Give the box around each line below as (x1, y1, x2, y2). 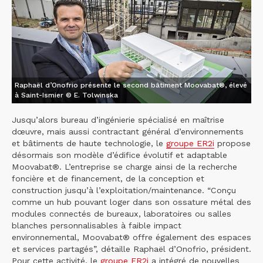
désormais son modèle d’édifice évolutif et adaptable (12, 150, 227, 160)
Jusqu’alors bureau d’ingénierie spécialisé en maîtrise (12, 115, 224, 125)
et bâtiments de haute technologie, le (12, 139, 166, 149)
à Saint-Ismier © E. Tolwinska (15, 91, 118, 100)
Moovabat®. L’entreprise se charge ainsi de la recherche (12, 162, 237, 172)
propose (214, 139, 251, 149)
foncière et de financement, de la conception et (12, 174, 204, 184)
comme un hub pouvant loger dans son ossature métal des (12, 197, 251, 207)
